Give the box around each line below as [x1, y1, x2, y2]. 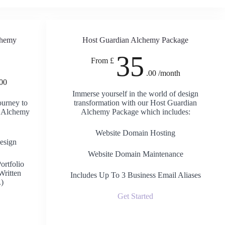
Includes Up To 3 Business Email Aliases [70, 171, 201, 179]
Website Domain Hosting [95, 129, 176, 137]
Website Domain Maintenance [87, 150, 183, 158]
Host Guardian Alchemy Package [82, 36, 189, 44]
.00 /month [146, 69, 180, 77]
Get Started [118, 192, 154, 200]
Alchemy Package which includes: [80, 107, 190, 116]
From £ [90, 56, 114, 65]
